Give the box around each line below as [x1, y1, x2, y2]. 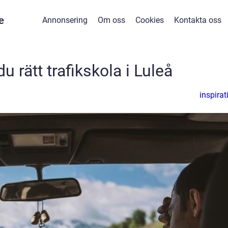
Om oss [97, 15, 125, 25]
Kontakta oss [174, 15, 221, 25]
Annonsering [42, 15, 88, 25]
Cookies [135, 15, 164, 25]
